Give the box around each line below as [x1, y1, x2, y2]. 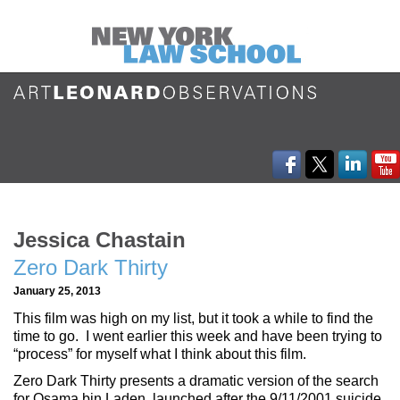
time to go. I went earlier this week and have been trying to [13, 329, 382, 345]
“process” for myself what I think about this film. [13, 346, 310, 362]
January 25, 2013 [13, 284, 101, 296]
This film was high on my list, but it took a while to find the [13, 311, 373, 327]
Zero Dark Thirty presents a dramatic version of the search [13, 373, 379, 389]
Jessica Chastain [13, 227, 186, 252]
